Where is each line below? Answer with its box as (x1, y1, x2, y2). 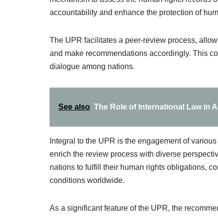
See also (58, 103, 90, 111)
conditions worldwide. (50, 176, 125, 184)
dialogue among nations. (50, 62, 135, 71)
